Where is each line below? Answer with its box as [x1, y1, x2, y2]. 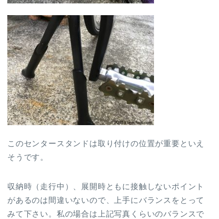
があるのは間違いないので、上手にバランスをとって [7, 196, 205, 205]
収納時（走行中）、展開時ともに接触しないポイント [7, 182, 205, 191]
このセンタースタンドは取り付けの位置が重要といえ [7, 139, 205, 148]
